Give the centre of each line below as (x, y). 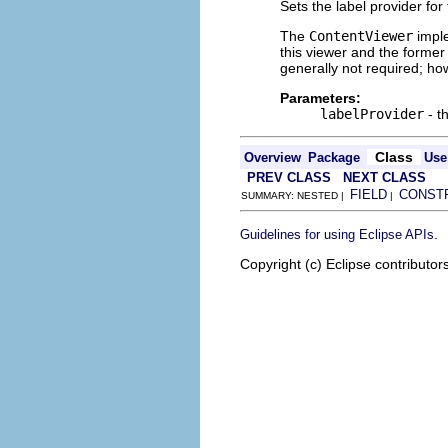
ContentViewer (361, 36)
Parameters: (320, 98)
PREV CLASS (289, 177)
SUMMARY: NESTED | (295, 195)
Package (334, 157)
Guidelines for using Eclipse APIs (337, 234)
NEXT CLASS (384, 177)
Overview (272, 157)
